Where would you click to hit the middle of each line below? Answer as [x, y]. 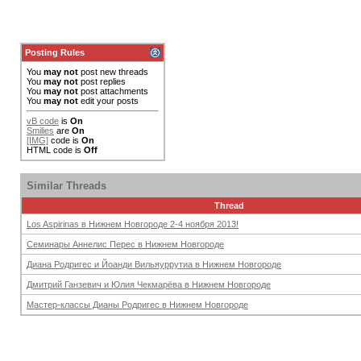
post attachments [113, 91]
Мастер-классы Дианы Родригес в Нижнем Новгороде [137, 305]
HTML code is [55, 150]
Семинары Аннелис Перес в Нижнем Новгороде [125, 244]
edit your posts [108, 101]
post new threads [113, 72]
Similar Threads [66, 186]
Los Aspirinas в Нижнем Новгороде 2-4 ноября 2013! [133, 224]
